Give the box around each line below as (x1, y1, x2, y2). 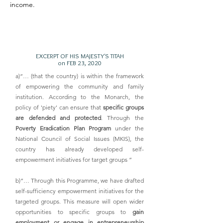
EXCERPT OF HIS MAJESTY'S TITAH (35, 52, 124, 60)
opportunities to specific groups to (15, 208, 132, 216)
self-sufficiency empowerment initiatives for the (15, 187, 144, 195)
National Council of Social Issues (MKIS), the (15, 135, 144, 143)
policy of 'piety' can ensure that (15, 104, 104, 111)
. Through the (101, 114, 144, 122)
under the (111, 124, 144, 132)
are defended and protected (15, 114, 101, 122)
